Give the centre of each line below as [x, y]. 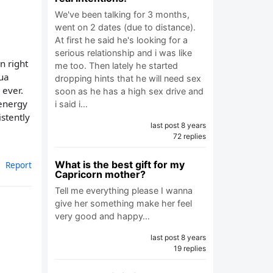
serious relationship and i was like [123, 53]
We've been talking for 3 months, [122, 14]
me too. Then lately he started [116, 66]
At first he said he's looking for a [121, 40]
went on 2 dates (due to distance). [125, 27]
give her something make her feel [123, 203]
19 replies [190, 248]
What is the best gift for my [120, 165]
